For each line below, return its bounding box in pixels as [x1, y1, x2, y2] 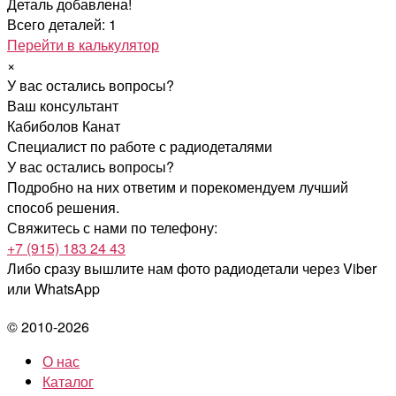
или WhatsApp [7, 278, 100, 299]
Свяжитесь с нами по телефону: [7, 217, 217, 238]
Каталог [42, 370, 94, 392]
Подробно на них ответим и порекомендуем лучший [7, 176, 348, 197]
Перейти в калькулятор [7, 34, 159, 55]
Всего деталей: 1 [7, 13, 117, 34]
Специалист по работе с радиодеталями [7, 135, 272, 156]
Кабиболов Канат [7, 115, 120, 136]
